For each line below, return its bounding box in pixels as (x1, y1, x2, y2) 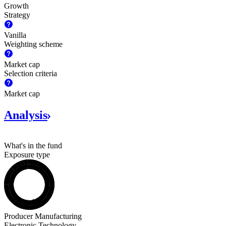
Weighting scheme (4, 40, 63, 49)
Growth (4, 2, 29, 11)
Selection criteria (4, 69, 57, 78)
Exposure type (4, 150, 50, 159)
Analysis (4, 108, 47, 122)
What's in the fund (4, 141, 62, 150)
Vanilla (4, 31, 26, 40)
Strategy (4, 11, 30, 20)
